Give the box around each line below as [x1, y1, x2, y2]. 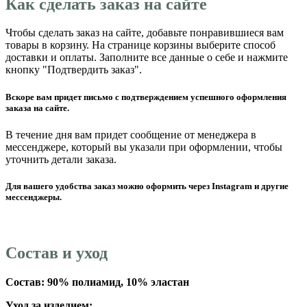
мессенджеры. [5, 191, 62, 202]
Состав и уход [5, 244, 108, 262]
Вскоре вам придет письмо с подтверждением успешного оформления [5, 91, 286, 102]
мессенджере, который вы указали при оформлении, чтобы [5, 140, 282, 153]
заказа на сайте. [5, 102, 69, 113]
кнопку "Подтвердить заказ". [5, 64, 142, 76]
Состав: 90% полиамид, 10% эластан [5, 275, 189, 288]
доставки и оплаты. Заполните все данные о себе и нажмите [5, 51, 288, 64]
